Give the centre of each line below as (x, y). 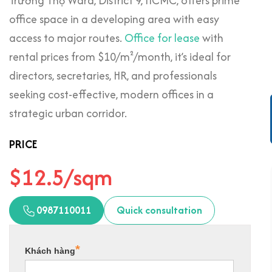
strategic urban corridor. (68, 113)
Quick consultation (159, 210)
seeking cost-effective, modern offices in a (111, 94)
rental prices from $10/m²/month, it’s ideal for (120, 57)
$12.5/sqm (61, 177)
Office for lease (162, 38)
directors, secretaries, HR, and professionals (113, 76)
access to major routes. (67, 38)
